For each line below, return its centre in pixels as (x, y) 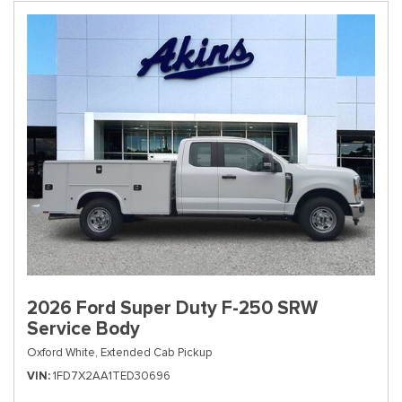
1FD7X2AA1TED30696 (112, 376)
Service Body (83, 328)
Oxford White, (62, 352)
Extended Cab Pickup (156, 352)
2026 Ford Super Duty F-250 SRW (172, 308)
